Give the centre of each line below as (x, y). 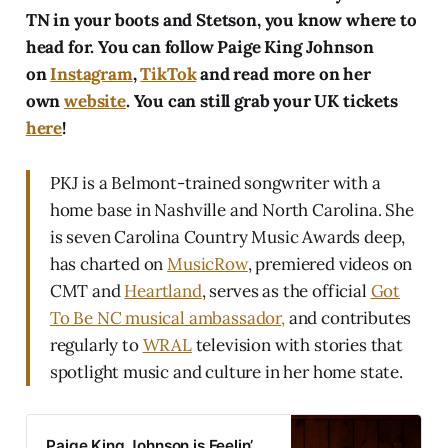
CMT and (87, 291)
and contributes (348, 318)
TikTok (168, 74)
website (95, 101)
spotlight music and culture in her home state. (226, 372)
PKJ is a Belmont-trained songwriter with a (215, 183)
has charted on (108, 264)
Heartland (163, 291)
